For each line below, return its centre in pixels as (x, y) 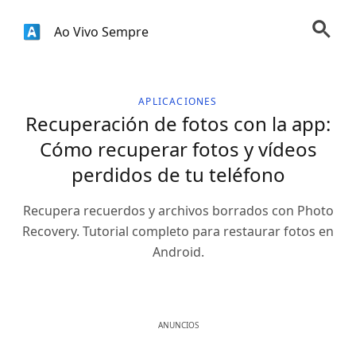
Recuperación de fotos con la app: (178, 124)
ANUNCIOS (178, 325)
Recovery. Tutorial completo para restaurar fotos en (178, 231)
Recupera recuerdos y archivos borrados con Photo (178, 211)
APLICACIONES (178, 101)
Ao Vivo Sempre (101, 32)
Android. (178, 252)
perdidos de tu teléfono (178, 174)
